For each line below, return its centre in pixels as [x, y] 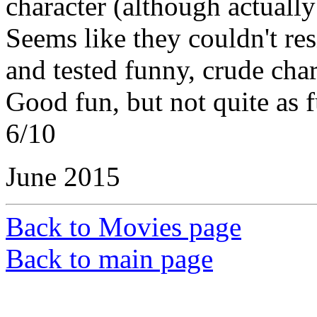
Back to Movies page [123, 226]
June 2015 [63, 176]
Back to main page [109, 258]
